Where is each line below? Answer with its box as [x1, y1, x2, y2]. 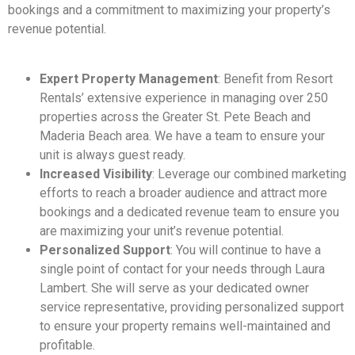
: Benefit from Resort [218, 71, 333, 86]
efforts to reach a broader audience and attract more [40, 185, 327, 200]
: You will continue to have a [170, 242, 321, 258]
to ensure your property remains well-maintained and [40, 318, 330, 334]
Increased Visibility [40, 166, 152, 181]
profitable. [40, 337, 95, 353]
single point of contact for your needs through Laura [40, 261, 325, 277]
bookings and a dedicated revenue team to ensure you [40, 204, 339, 219]
